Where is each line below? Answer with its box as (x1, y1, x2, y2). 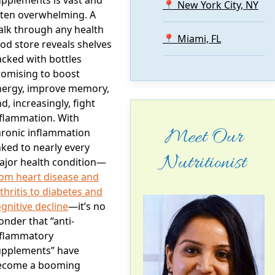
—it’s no (68, 199, 106, 213)
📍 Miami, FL (163, 32, 221, 45)
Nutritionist (161, 150, 246, 177)
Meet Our (165, 124, 243, 151)
